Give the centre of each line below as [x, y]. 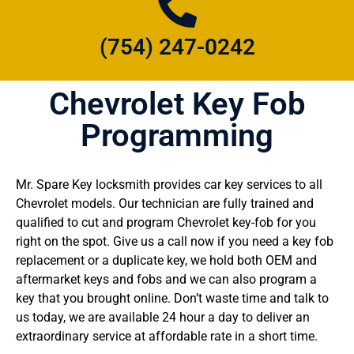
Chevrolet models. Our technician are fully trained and [165, 203]
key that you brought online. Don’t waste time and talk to [172, 298]
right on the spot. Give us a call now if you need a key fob [175, 241]
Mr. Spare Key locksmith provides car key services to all [169, 185]
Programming [177, 136]
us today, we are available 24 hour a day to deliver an [163, 317]
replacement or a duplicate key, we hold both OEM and [166, 260]
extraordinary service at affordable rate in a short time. [167, 336]
